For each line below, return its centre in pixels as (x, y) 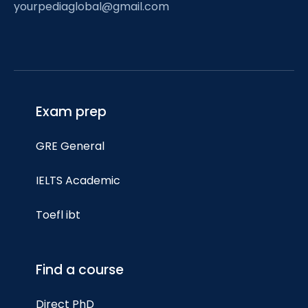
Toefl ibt (58, 215)
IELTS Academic (78, 181)
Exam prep (71, 112)
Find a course (80, 270)
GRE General (70, 146)
